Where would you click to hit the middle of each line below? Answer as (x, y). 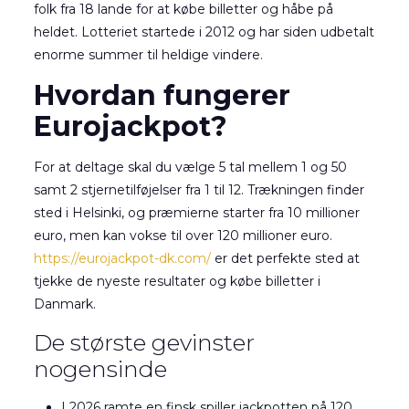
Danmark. (64, 304)
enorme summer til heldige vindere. (148, 55)
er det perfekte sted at (285, 258)
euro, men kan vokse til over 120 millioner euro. (183, 236)
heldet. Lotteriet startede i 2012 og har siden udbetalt (204, 32)
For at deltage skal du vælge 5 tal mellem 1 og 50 (190, 167)
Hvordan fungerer (162, 95)
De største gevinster (144, 342)
